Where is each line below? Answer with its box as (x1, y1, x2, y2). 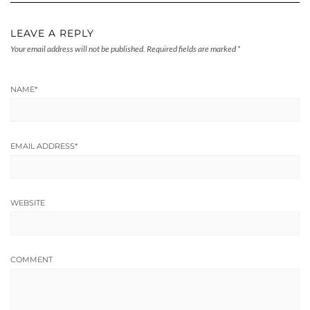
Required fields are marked (147, 43, 237, 54)
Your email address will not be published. (10, 43, 145, 54)
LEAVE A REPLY (10, 26, 94, 39)
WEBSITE (10, 197, 45, 208)
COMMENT (10, 254, 53, 264)
